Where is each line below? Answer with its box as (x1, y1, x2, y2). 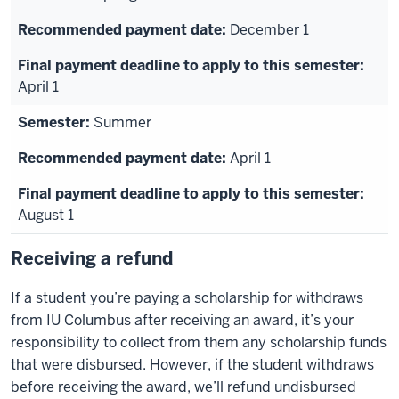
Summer (94, 113, 151, 132)
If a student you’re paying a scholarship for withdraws (11, 289, 363, 307)
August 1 (18, 206, 74, 224)
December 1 (230, 20, 309, 39)
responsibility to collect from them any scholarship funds (11, 333, 387, 352)
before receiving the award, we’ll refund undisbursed (11, 378, 356, 396)
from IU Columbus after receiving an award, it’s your (11, 311, 354, 330)
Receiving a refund (11, 247, 173, 270)
